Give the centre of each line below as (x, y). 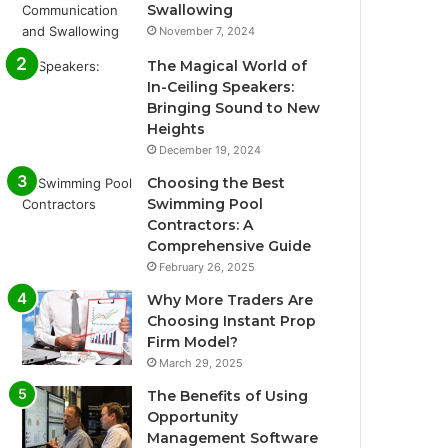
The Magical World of (227, 66)
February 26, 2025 (207, 267)
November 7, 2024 (207, 31)
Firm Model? (193, 342)
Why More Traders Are (230, 300)
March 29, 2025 (201, 363)
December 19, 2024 (210, 150)
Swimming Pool (205, 204)
